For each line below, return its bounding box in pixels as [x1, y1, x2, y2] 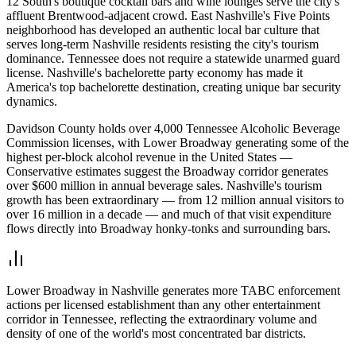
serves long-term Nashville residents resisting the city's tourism [6, 37, 319, 51]
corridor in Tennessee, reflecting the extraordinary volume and [6, 311, 317, 326]
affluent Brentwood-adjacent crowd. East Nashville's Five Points [6, 8, 330, 22]
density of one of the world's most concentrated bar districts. [6, 326, 306, 340]
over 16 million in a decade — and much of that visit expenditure [6, 207, 331, 221]
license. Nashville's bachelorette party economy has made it [6, 65, 303, 79]
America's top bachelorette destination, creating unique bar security [6, 79, 341, 94]
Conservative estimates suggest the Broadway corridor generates [6, 164, 328, 178]
